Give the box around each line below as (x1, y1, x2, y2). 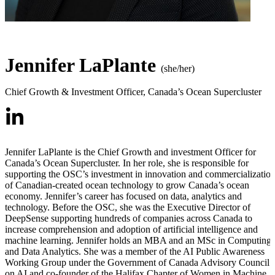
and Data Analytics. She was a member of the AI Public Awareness (5, 246, 265, 257)
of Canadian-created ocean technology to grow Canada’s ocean (5, 180, 249, 191)
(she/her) (161, 63, 195, 74)
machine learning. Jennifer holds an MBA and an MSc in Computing (5, 235, 271, 246)
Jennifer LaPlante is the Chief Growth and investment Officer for (5, 147, 256, 158)
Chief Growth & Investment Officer (5, 87, 143, 98)
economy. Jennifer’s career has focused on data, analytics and (5, 191, 242, 202)
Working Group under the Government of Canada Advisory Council (5, 257, 269, 268)
